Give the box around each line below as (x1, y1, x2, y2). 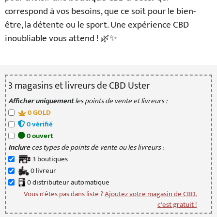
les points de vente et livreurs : (73, 95, 167, 107)
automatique (69, 176, 109, 188)
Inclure (8, 141, 31, 154)
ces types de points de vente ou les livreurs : (31, 141, 164, 154)
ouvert (30, 130, 53, 142)
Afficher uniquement (8, 95, 74, 107)
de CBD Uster (94, 77, 150, 94)
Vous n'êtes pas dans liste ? (24, 188, 105, 200)
